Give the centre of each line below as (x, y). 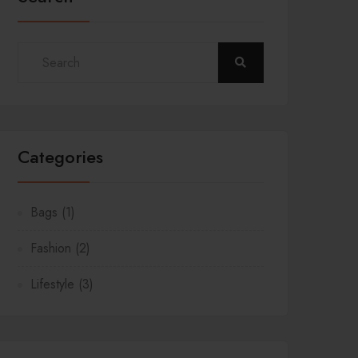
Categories (60, 157)
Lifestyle (52, 284)
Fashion (51, 248)
